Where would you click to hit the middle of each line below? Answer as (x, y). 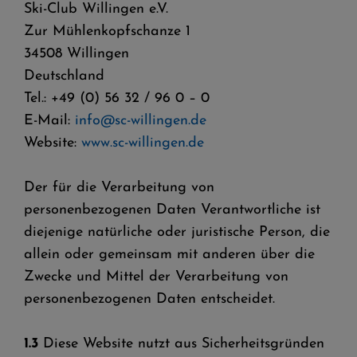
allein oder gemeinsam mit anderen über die (169, 255)
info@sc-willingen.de (141, 121)
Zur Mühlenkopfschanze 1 (107, 31)
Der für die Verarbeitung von (119, 188)
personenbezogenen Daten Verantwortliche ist (172, 210)
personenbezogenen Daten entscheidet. (149, 299)
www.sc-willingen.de (143, 143)
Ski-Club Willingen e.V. (96, 9)
